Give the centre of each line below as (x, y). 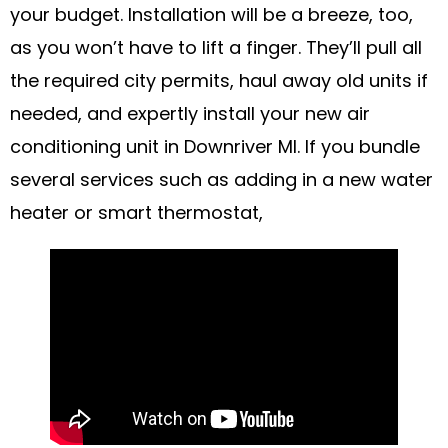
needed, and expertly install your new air (190, 116)
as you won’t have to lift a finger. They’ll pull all (216, 50)
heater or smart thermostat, (136, 215)
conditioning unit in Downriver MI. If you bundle (215, 149)
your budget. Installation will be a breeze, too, (211, 17)
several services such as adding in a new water (221, 182)
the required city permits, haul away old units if (219, 83)
